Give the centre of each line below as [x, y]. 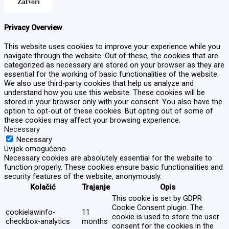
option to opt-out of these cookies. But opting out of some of [109, 111]
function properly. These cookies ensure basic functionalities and [113, 167]
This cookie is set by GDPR [157, 199]
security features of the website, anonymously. [83, 177]
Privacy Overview [33, 27]
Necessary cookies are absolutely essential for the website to [108, 158]
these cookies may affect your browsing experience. [92, 120]
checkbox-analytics [38, 222]
